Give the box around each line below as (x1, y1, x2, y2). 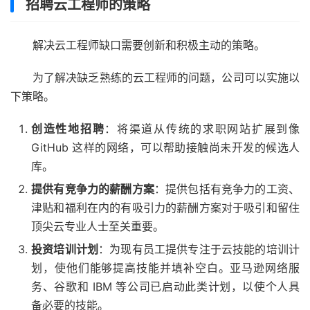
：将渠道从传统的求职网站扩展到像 (104, 122, 300, 136)
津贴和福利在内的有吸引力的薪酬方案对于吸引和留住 (31, 201, 300, 215)
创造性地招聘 (31, 122, 105, 136)
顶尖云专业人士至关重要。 (31, 219, 164, 234)
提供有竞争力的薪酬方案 (31, 182, 154, 197)
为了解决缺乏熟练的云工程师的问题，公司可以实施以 (33, 71, 300, 85)
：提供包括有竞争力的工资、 (154, 182, 300, 197)
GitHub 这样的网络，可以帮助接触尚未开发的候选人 (31, 140, 300, 155)
